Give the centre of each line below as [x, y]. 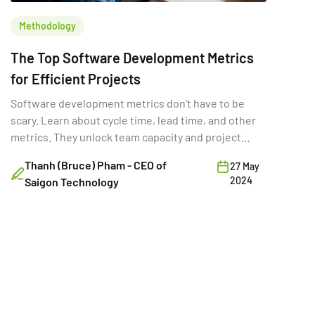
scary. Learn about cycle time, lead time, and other [133, 120]
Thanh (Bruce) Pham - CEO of [96, 165]
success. [32, 153]
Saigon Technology [72, 181]
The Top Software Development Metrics [132, 57]
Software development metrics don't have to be [128, 103]
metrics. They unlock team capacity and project [126, 136]
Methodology [47, 25]
